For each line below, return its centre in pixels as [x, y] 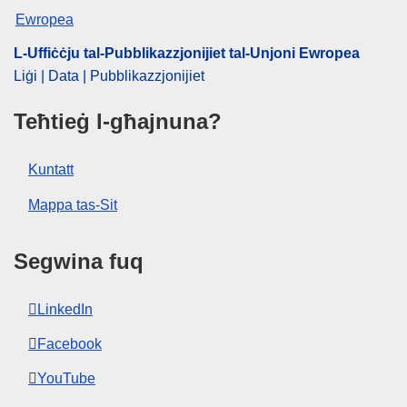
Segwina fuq [79, 261]
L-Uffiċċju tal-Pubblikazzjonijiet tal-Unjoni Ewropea [187, 54]
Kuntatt [51, 170]
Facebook [69, 344]
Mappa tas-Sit [73, 204]
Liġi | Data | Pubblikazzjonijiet [109, 76]
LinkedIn [65, 309]
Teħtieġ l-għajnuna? [118, 122]
